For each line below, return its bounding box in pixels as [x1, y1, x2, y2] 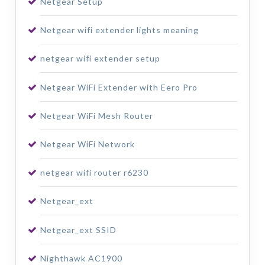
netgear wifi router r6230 [40, 167, 148, 178]
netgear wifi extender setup [40, 53, 160, 64]
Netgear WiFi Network [40, 138, 135, 149]
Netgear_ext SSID [40, 224, 117, 235]
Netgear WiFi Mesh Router [40, 110, 153, 121]
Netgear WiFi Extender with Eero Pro [40, 82, 198, 92]
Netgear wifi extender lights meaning [40, 25, 199, 35]
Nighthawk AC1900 [40, 253, 122, 263]
